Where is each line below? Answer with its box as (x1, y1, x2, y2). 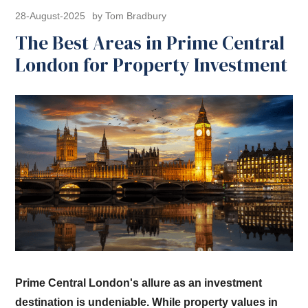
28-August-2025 (15, 10, 86, 22)
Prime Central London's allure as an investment (15, 277, 263, 289)
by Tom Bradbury (92, 10, 167, 22)
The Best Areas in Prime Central (15, 30, 285, 56)
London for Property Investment (15, 52, 288, 78)
